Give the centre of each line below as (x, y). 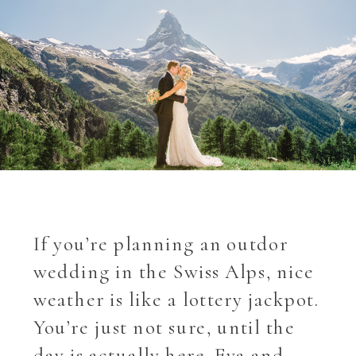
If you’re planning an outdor (161, 244)
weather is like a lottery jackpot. (176, 299)
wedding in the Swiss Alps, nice (174, 271)
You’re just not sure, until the (164, 327)
